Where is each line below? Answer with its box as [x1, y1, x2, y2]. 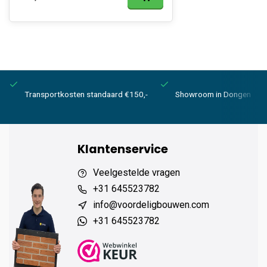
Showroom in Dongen [175, 89, 251, 99]
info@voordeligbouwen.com [93, 199, 209, 210]
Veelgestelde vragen [93, 167, 180, 178]
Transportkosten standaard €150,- [24, 89, 148, 99]
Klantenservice [77, 141, 168, 157]
